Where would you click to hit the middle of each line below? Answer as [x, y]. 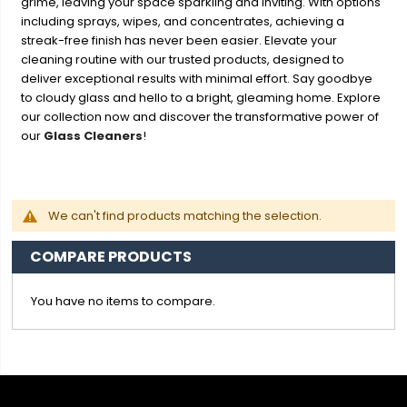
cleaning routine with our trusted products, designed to [183, 60]
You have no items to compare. [124, 302]
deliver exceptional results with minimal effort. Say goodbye [197, 79]
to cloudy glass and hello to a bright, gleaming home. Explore [201, 98]
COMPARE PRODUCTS [111, 257]
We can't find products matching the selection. [185, 216]
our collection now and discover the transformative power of [200, 117]
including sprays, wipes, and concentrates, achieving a [183, 22]
